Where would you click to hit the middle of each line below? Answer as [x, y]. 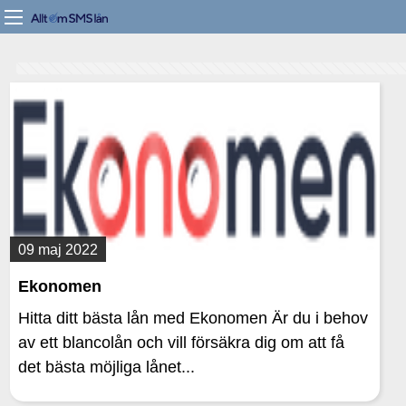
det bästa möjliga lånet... [107, 367]
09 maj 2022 [58, 249]
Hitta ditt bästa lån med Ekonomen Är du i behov [193, 318]
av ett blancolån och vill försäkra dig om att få [182, 343]
